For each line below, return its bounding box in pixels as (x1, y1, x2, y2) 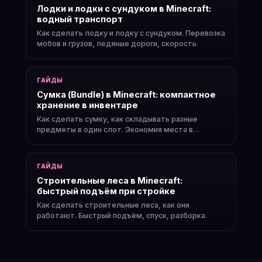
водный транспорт (37, 14, 123, 24)
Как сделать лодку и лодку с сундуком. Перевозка (37, 29, 225, 37)
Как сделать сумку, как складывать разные (37, 115, 198, 123)
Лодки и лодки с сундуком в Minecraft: (37, 4, 211, 13)
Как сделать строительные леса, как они (37, 201, 189, 209)
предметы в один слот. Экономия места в (37, 125, 193, 134)
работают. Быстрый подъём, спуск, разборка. (37, 211, 207, 220)
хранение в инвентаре (37, 100, 138, 110)
